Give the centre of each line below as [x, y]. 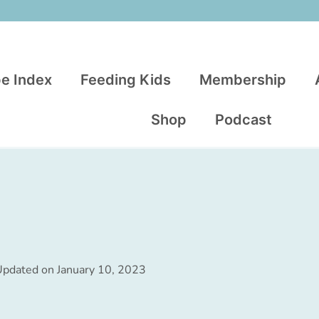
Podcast [244, 120]
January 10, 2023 [101, 270]
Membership [243, 80]
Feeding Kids [126, 80]
